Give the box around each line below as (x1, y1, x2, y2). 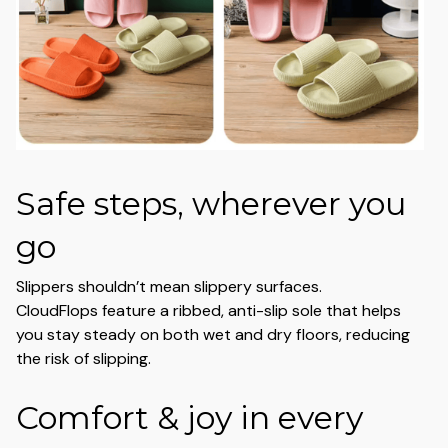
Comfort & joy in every (16, 398, 363, 438)
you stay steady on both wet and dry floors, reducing (16, 323, 410, 345)
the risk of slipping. (16, 347, 151, 369)
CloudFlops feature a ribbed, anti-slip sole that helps (16, 299, 401, 321)
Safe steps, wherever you (16, 184, 406, 224)
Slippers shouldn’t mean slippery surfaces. (16, 275, 322, 297)
